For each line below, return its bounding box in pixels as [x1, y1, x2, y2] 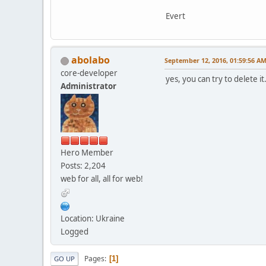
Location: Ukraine [61, 213, 125, 224]
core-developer [61, 68, 118, 79]
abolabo [71, 53, 110, 67]
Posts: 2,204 [61, 160, 106, 172]
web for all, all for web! [61, 173, 143, 185]
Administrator [61, 81, 116, 92]
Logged [61, 226, 88, 237]
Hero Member [61, 147, 113, 159]
